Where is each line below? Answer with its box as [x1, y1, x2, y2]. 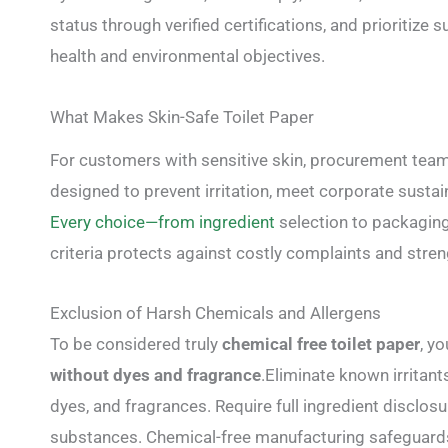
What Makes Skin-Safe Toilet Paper [50, 106, 314, 127]
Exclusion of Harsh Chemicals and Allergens [50, 303, 381, 324]
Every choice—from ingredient [50, 211, 275, 232]
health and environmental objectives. [50, 46, 325, 67]
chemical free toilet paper [222, 334, 420, 355]
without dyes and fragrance [50, 365, 261, 386]
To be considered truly [50, 334, 222, 355]
